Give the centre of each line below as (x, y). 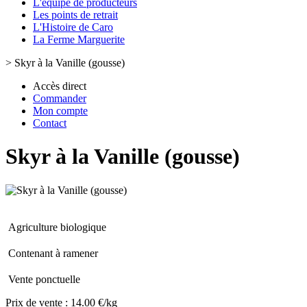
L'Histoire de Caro (73, 27)
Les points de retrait (75, 15)
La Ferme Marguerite (79, 39)
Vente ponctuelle (44, 279)
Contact (50, 123)
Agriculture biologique (57, 227)
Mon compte (60, 111)
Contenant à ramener (53, 253)
